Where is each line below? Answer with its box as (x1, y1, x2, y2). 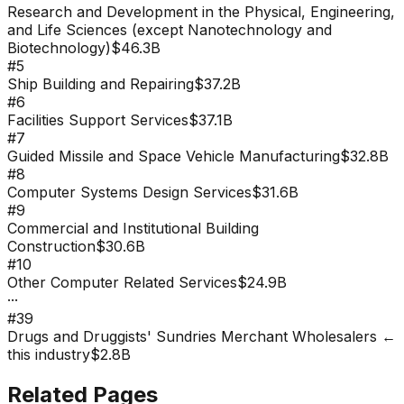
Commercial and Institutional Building (7, 218, 259, 237)
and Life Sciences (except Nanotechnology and (7, 20, 332, 39)
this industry (7, 344, 90, 363)
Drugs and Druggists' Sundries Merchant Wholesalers (7, 326, 377, 345)
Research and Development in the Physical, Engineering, (7, 2, 395, 21)
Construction (7, 236, 96, 255)
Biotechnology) (7, 38, 111, 57)
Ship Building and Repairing (7, 74, 194, 93)
